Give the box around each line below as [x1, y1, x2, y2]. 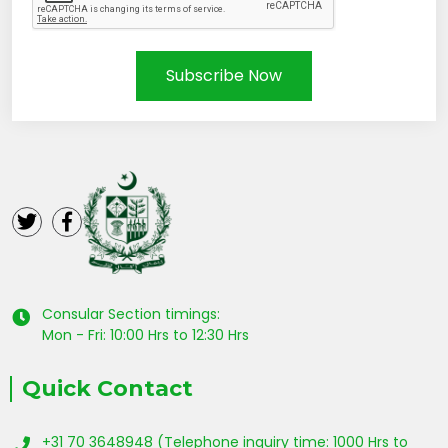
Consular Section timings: [42, 303, 220, 324]
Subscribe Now [166, 63, 282, 87]
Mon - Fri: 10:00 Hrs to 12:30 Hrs [42, 324, 249, 345]
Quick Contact [22, 374, 193, 402]
